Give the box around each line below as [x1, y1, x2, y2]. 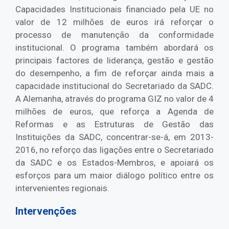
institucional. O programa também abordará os [15, 42, 214, 53]
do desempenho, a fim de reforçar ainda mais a [15, 68, 214, 79]
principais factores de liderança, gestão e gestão [15, 55, 214, 66]
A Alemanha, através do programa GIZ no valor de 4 [15, 94, 214, 104]
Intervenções [15, 205, 77, 218]
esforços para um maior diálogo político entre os [15, 170, 214, 181]
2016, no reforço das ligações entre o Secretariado [15, 145, 214, 155]
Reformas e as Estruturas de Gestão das [15, 119, 214, 130]
